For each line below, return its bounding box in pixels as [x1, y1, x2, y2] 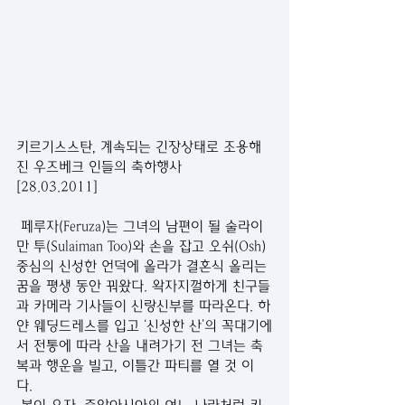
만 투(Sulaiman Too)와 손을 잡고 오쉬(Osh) [16, 238, 270, 255]
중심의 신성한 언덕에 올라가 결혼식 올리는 [16, 258, 271, 275]
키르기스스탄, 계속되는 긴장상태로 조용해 [16, 138, 261, 155]
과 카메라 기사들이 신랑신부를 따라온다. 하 [16, 297, 270, 315]
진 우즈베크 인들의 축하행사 [16, 158, 200, 175]
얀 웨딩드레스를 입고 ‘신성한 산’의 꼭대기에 [16, 317, 272, 334]
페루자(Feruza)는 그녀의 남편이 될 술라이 [16, 218, 263, 235]
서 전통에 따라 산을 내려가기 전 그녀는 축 [16, 337, 263, 354]
